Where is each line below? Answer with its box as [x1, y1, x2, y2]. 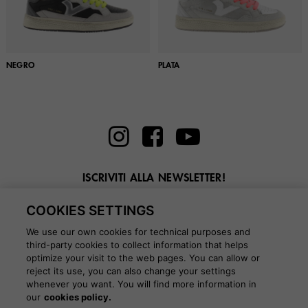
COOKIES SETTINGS [26, 202, 155, 219]
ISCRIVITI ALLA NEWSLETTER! [82, 173, 226, 184]
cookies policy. [44, 291, 112, 302]
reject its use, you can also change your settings [26, 265, 236, 276]
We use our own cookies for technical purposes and [26, 226, 251, 237]
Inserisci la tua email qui [104, 194, 203, 204]
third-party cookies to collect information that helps [26, 239, 249, 250]
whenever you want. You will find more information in [26, 278, 257, 289]
